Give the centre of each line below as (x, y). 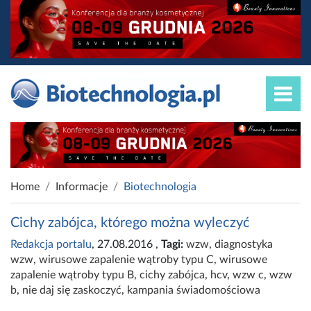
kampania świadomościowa (194, 291)
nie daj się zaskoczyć (72, 291)
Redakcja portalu (51, 245)
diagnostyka (244, 245)
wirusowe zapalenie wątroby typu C (126, 260)
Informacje (82, 187)
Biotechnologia (160, 187)
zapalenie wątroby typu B (72, 275)
